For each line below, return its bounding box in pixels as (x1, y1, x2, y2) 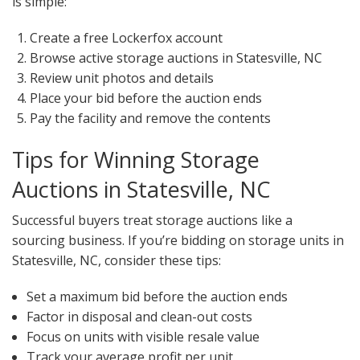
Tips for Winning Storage (12, 145, 260, 175)
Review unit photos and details (30, 69, 215, 88)
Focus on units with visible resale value (26, 328, 260, 346)
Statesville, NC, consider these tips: (12, 252, 221, 270)
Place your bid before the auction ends (30, 89, 263, 108)
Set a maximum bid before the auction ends (26, 288, 288, 306)
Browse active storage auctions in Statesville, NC (30, 49, 323, 67)
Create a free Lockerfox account (30, 29, 223, 47)
